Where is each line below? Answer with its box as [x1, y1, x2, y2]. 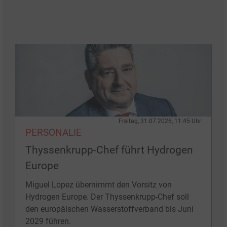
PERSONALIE [25, 126, 82, 138]
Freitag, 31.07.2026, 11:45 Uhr [119, 117, 201, 125]
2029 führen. [25, 216, 71, 226]
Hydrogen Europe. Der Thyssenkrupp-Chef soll [25, 192, 189, 202]
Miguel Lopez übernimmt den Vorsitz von [25, 179, 172, 190]
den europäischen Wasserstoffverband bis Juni [25, 204, 194, 214]
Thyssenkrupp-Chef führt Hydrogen [25, 143, 193, 156]
